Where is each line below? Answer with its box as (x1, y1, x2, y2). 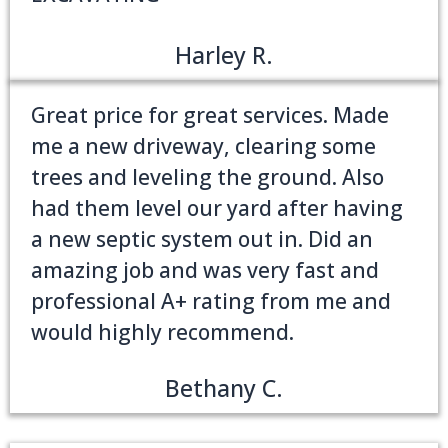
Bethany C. (165, 372, 283, 405)
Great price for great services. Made (31, 101, 389, 130)
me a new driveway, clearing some (31, 132, 376, 161)
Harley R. (175, 39, 273, 72)
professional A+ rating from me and (31, 287, 391, 316)
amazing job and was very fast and (31, 256, 379, 285)
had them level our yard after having (31, 194, 403, 223)
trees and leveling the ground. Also (31, 163, 384, 192)
